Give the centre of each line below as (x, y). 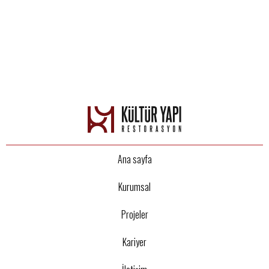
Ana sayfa (134, 159)
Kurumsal (134, 187)
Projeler (134, 215)
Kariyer (134, 242)
